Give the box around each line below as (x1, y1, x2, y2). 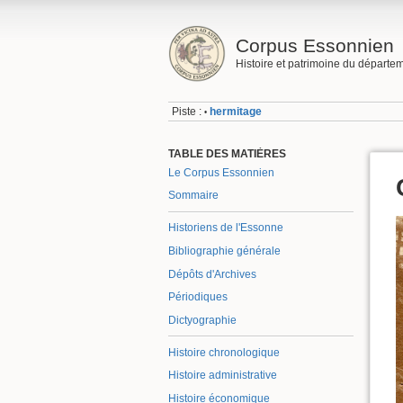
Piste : (172, 105, 202, 119)
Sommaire (168, 189, 219, 202)
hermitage (210, 105, 263, 119)
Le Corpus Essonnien (168, 166, 274, 179)
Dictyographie (168, 313, 237, 327)
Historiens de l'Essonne (168, 221, 283, 235)
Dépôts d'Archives (168, 267, 256, 281)
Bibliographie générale (168, 244, 281, 257)
